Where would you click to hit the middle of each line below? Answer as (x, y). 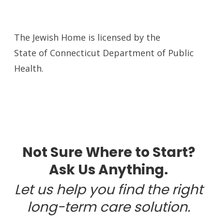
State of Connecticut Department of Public (104, 53)
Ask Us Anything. (108, 170)
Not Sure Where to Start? (108, 152)
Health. (29, 68)
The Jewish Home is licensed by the (87, 37)
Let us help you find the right (108, 189)
